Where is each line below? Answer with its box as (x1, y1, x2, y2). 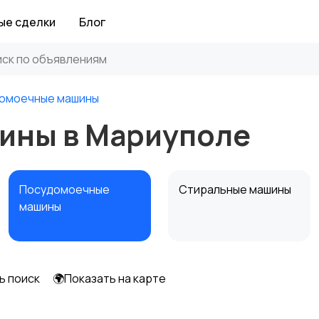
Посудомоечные (19, 182, 110, 197)
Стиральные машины (179, 182, 293, 197)
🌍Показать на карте (53, 271, 166, 286)
